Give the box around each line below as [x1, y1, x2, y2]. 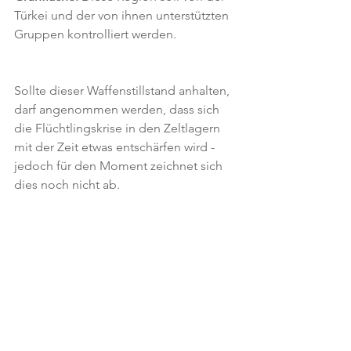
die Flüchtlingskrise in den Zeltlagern [14, 120, 223, 136]
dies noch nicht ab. [14, 176, 120, 192]
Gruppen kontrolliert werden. [14, 26, 176, 42]
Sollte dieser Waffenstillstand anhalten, [14, 82, 233, 98]
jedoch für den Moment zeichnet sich [14, 157, 226, 173]
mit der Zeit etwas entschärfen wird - [14, 139, 218, 154]
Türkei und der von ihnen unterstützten [14, 7, 232, 23]
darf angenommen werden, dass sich [14, 101, 223, 117]
